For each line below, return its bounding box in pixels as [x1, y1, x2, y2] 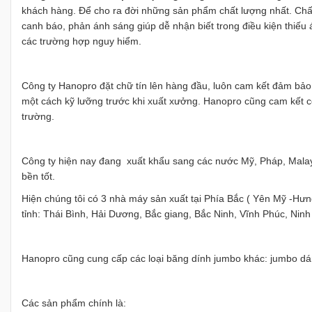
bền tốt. [22, 171, 55, 182]
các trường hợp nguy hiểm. [22, 36, 141, 47]
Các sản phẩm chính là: [22, 297, 126, 309]
